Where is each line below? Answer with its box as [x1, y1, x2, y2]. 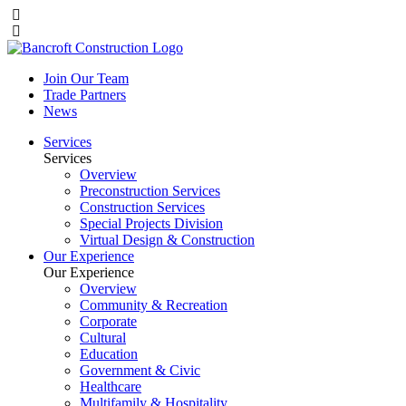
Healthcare [80, 379, 141, 394]
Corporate [80, 314, 137, 329]
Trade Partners [43, 87, 126, 102]
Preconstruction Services [80, 183, 220, 198]
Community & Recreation [80, 297, 227, 313]
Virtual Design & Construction [80, 232, 255, 247]
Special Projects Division [80, 216, 223, 231]
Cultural [80, 330, 126, 345]
